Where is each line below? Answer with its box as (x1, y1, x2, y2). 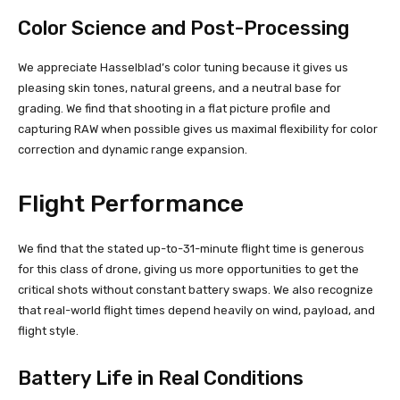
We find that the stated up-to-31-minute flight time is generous (18, 242, 364, 256)
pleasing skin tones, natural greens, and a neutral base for (18, 81, 341, 96)
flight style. (18, 324, 79, 338)
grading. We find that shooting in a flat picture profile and (18, 102, 330, 116)
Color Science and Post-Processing (18, 16, 349, 41)
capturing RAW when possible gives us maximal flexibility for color (18, 122, 378, 137)
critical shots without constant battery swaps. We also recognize (18, 283, 373, 297)
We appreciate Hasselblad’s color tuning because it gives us (18, 61, 348, 75)
